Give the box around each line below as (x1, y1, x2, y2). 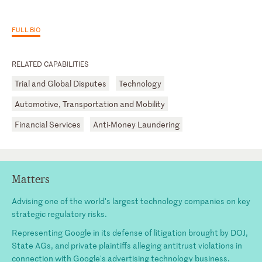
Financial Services (15, 118, 81, 130)
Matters (12, 171, 50, 187)
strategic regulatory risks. (12, 208, 107, 219)
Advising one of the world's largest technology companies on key (12, 195, 250, 206)
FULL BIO (12, 24, 40, 34)
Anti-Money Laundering (93, 118, 180, 130)
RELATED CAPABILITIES (12, 58, 89, 69)
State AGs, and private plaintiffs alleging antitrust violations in (12, 239, 242, 251)
